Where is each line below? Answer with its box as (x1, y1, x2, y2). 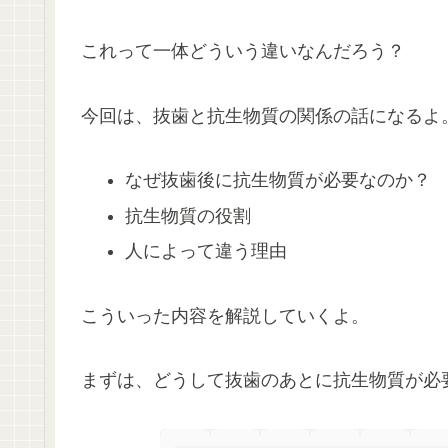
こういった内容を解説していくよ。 (81, 305, 369, 326)
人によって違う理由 (124, 241, 287, 262)
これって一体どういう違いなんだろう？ (81, 41, 405, 62)
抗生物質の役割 (124, 205, 251, 226)
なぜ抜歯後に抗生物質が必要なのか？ (124, 170, 431, 191)
